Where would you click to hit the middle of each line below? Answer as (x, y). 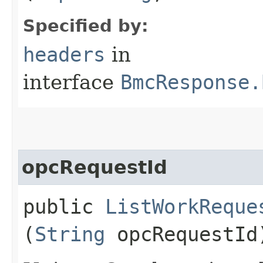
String (70, 234)
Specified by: (86, 26)
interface (72, 82)
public (64, 206)
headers (64, 54)
